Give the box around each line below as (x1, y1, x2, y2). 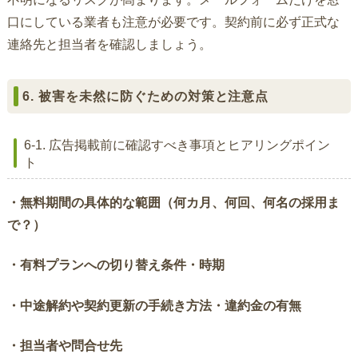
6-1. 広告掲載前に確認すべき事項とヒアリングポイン (23, 137, 330, 152)
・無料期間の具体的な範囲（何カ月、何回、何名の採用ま (6, 195, 340, 209)
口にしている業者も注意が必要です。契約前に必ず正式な (6, 15, 340, 30)
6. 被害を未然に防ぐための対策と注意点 (22, 89, 269, 104)
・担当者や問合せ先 (6, 338, 122, 352)
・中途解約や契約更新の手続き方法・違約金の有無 (6, 298, 301, 312)
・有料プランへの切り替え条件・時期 (6, 258, 225, 272)
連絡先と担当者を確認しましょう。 (6, 38, 212, 52)
